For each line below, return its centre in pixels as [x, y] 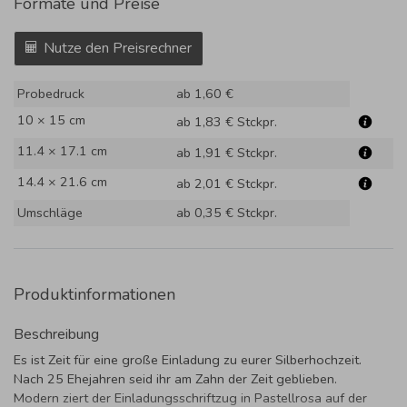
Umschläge [50, 212]
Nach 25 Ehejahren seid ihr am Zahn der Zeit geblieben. [175, 378]
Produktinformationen [94, 294]
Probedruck [51, 93]
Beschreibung [56, 334]
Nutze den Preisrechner [118, 48]
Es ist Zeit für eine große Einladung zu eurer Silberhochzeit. [188, 359]
